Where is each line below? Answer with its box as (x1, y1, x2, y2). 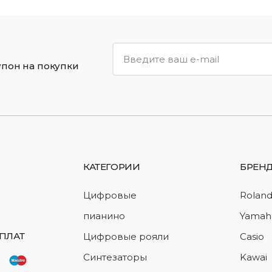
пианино (83, 209, 125, 222)
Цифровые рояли (83, 230, 169, 242)
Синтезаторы (83, 251, 147, 263)
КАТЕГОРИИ (83, 160, 140, 172)
